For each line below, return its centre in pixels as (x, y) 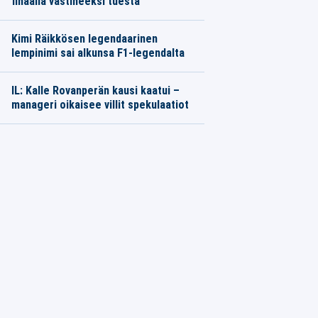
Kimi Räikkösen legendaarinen (84, 39)
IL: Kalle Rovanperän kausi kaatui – (95, 91)
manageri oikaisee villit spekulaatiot (100, 105)
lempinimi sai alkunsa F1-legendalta (98, 53)
